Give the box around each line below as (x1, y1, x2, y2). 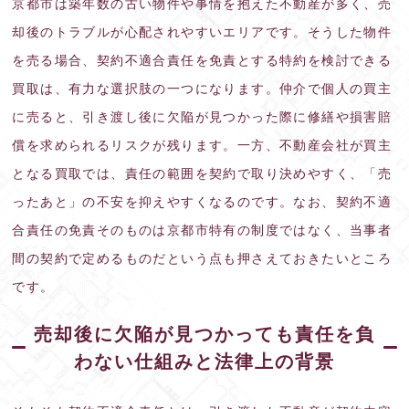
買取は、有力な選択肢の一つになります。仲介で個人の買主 (12, 80, 393, 96)
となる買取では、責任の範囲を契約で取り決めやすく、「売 (12, 165, 393, 181)
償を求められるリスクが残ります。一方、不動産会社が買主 (12, 137, 393, 152)
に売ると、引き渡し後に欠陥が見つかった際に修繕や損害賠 (12, 109, 393, 124)
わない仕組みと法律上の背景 (73, 351, 335, 372)
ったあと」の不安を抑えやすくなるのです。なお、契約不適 (12, 194, 393, 209)
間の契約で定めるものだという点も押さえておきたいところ (12, 250, 393, 266)
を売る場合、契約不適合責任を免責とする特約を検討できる (12, 52, 393, 68)
